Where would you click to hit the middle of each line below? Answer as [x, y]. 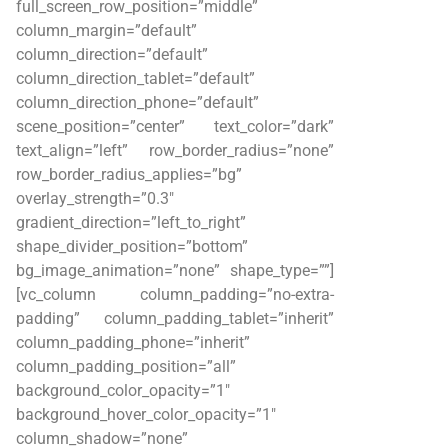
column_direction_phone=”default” [137, 102]
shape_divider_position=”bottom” [132, 246]
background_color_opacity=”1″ [123, 390]
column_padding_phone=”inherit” [133, 342]
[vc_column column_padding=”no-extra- [175, 294]
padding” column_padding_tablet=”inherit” [175, 318]
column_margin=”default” [106, 30]
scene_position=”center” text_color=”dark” [175, 126]
